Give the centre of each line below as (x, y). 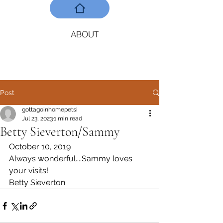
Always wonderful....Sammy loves (72, 159)
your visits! (30, 170)
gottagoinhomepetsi (50, 110)
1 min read (68, 118)
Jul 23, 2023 (37, 118)
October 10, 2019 (40, 147)
